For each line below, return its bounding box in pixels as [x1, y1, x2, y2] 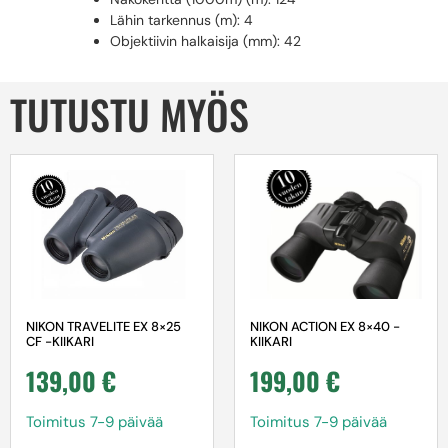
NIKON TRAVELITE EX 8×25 [26, 318, 181, 336]
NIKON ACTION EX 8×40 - [250, 318, 400, 336]
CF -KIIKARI [26, 333, 94, 351]
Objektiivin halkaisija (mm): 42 [110, 31, 301, 50]
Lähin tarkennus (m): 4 [110, 10, 253, 29]
